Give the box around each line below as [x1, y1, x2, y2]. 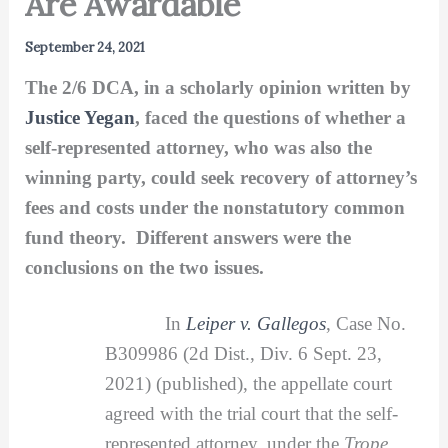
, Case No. [325, 312, 406, 334]
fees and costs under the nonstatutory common [24, 196, 405, 218]
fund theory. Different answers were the [24, 226, 351, 248]
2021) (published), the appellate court [104, 372, 392, 394]
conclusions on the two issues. [24, 256, 264, 278]
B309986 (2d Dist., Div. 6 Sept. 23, [104, 342, 382, 364]
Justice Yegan [24, 106, 135, 128]
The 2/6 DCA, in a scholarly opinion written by [24, 76, 411, 98]
